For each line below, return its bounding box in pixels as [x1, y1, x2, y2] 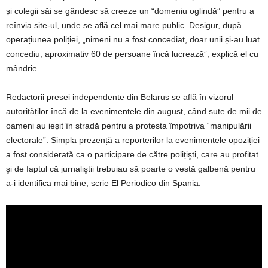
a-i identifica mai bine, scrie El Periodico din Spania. [6, 178, 201, 188]
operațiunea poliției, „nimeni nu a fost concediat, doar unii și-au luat [6, 34, 260, 44]
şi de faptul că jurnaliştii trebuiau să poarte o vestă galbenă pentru [6, 163, 255, 173]
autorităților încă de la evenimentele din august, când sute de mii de [6, 106, 262, 116]
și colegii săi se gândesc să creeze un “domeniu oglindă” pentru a [6, 5, 254, 16]
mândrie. [6, 63, 39, 73]
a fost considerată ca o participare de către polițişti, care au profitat [6, 149, 258, 159]
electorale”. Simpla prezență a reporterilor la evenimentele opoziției [6, 135, 260, 145]
